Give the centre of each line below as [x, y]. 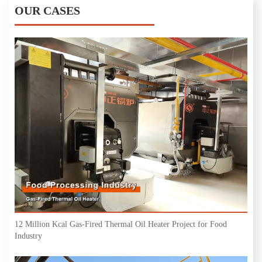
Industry [28, 236]
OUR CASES [47, 10]
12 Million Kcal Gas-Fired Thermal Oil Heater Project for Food [121, 225]
